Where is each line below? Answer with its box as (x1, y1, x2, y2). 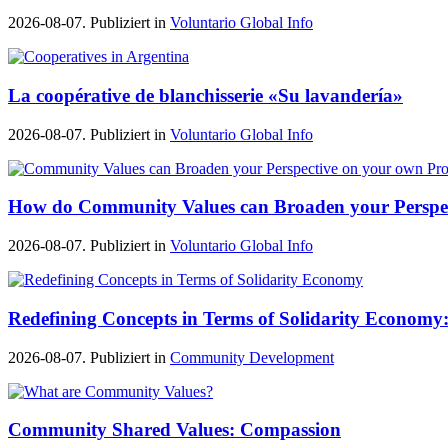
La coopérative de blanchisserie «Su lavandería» (8, 85, 403, 107)
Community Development (170, 348, 334, 366)
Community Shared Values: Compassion (8, 419, 341, 441)
